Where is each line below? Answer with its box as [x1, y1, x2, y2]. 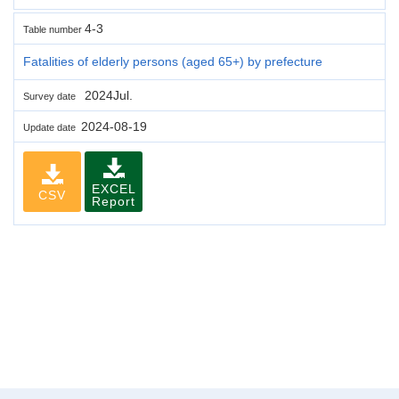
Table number [23, 23, 85, 35]
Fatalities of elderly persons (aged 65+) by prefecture [23, 53, 322, 69]
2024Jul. [81, 87, 133, 102]
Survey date [23, 90, 81, 102]
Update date [23, 121, 81, 133]
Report [92, 193, 135, 208]
